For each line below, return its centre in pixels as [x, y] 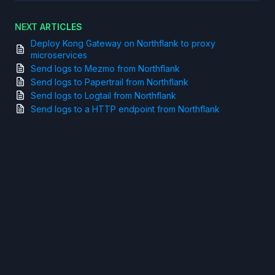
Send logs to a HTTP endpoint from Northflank [125, 109]
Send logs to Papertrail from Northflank [110, 82]
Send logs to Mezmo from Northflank [105, 68]
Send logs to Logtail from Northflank [103, 95]
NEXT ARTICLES [48, 26]
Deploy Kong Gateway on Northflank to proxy [123, 43]
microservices [59, 55]
